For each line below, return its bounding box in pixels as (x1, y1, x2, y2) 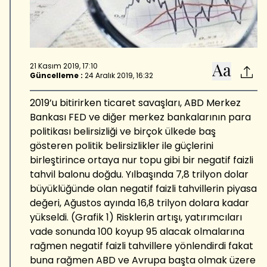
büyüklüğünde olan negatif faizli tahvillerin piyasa (30, 181, 257, 195)
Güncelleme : (30, 70, 83, 81)
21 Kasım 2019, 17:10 (30, 61, 98, 72)
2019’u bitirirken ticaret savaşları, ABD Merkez (30, 95, 241, 110)
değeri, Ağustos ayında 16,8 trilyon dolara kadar (30, 195, 249, 210)
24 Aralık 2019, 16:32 (85, 70, 153, 81)
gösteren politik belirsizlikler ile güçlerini (30, 138, 213, 153)
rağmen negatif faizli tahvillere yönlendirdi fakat (30, 238, 253, 253)
